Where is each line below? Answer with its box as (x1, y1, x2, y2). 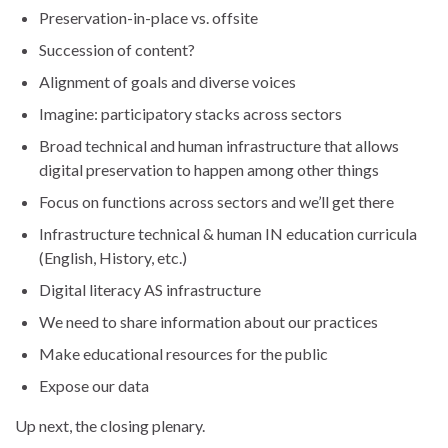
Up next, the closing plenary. (15, 416, 205, 436)
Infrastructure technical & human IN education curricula (39, 224, 417, 244)
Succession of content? (39, 40, 195, 60)
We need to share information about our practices (39, 312, 378, 332)
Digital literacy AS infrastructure (39, 280, 261, 300)
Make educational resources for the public (39, 344, 328, 364)
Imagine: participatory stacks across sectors (39, 104, 342, 124)
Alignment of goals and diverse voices (39, 72, 296, 92)
